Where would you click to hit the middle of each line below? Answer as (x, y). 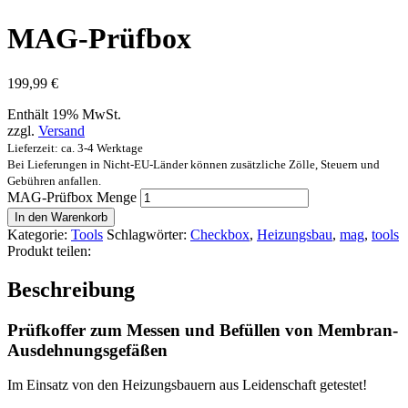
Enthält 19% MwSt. (64, 114)
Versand (61, 130)
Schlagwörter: (147, 234)
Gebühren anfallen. (54, 180)
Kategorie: (37, 234)
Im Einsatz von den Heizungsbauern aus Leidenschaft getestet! (187, 385)
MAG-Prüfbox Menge (72, 197)
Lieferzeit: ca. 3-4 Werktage (75, 148)
